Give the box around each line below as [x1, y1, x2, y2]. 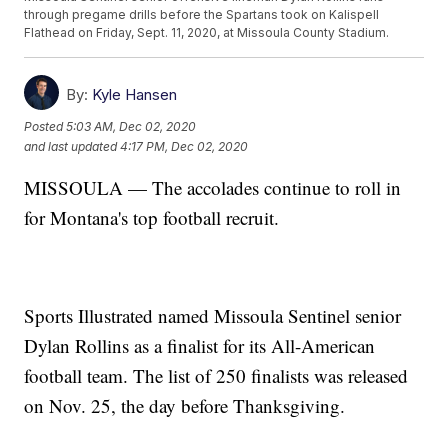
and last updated [24, 138, 118, 154]
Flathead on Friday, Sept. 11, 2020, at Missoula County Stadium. [24, 25, 390, 41]
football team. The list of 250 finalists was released [24, 363, 409, 389]
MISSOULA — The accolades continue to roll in [24, 175, 402, 201]
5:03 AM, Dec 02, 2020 [66, 118, 197, 134]
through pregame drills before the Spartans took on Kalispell [24, 7, 380, 23]
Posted [24, 118, 67, 134]
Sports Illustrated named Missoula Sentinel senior [24, 303, 402, 329]
